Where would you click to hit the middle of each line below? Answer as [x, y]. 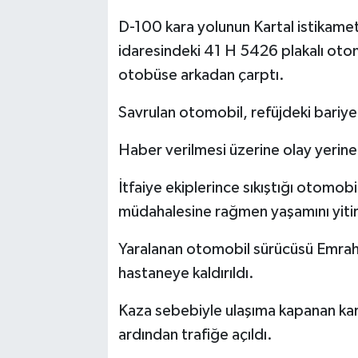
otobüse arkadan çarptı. [201, 76]
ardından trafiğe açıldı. [195, 335]
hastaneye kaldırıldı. [186, 274]
